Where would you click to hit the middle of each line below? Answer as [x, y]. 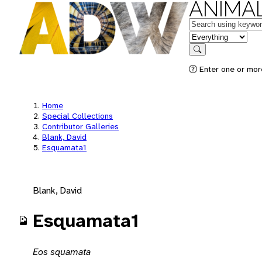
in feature [208, 36]
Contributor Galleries [80, 126]
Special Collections [77, 116]
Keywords [208, 23]
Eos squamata [62, 251]
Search [209, 58]
